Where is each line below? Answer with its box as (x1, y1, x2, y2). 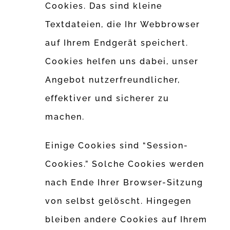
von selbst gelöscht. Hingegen (45, 196, 192, 206)
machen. (45, 112, 85, 122)
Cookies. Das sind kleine (45, 1, 163, 11)
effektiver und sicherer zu (45, 93, 170, 104)
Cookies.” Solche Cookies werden (45, 159, 205, 169)
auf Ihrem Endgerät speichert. (45, 38, 189, 48)
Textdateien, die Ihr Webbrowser (45, 20, 201, 30)
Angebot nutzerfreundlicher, (45, 75, 181, 85)
